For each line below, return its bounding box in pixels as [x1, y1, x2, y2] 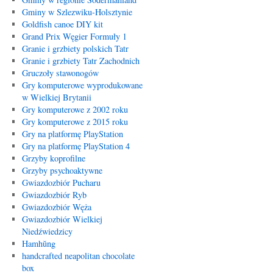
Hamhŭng [21, 238, 55, 249]
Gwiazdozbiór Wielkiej [21, 213, 102, 225]
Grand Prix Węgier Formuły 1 [21, 30, 127, 42]
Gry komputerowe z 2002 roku [21, 104, 128, 115]
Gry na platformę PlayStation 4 [21, 140, 130, 152]
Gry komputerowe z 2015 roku [21, 116, 128, 127]
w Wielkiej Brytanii [21, 91, 91, 103]
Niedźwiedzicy [21, 225, 73, 237]
